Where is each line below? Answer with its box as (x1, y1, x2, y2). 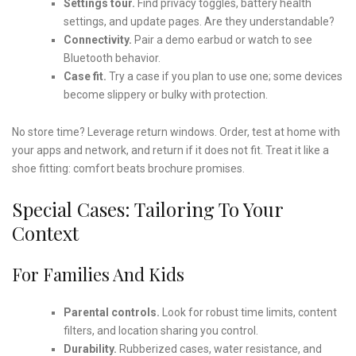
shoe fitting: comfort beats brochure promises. (12, 161, 245, 175)
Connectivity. (63, 33, 132, 46)
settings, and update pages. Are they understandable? (63, 14, 335, 28)
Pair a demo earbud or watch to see (131, 33, 312, 46)
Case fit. (63, 69, 106, 83)
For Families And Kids (12, 261, 184, 286)
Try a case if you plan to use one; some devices (106, 69, 342, 83)
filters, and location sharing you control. (63, 323, 258, 337)
